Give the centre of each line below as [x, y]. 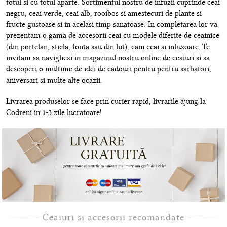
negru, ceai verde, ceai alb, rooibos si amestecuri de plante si [104, 13]
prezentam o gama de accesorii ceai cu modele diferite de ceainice [113, 36]
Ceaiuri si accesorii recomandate [113, 217]
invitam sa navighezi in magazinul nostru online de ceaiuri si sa [108, 58]
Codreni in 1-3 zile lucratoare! [54, 113]
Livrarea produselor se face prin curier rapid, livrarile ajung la [106, 102]
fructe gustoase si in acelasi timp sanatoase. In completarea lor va [112, 25]
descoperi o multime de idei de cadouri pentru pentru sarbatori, [109, 69]
